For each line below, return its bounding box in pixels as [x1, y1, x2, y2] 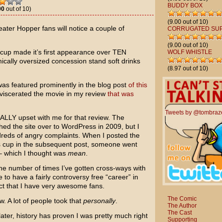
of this [128, 81, 147, 89]
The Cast [167, 209, 192, 216]
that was [107, 90, 134, 98]
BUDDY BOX [167, 2, 203, 9]
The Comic [167, 195, 197, 202]
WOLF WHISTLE [167, 49, 212, 55]
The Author [167, 202, 197, 209]
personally [83, 197, 115, 205]
